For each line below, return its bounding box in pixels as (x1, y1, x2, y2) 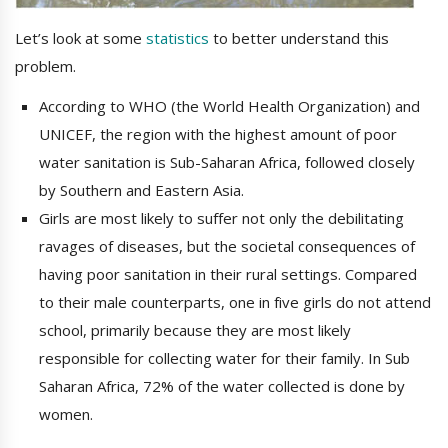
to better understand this (209, 28, 389, 49)
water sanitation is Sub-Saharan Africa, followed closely (39, 152, 415, 173)
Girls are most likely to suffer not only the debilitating (39, 208, 404, 229)
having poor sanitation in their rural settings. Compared (39, 264, 417, 285)
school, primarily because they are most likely (39, 320, 351, 341)
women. (39, 404, 93, 425)
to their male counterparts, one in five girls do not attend (39, 292, 431, 313)
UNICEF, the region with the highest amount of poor (39, 124, 397, 145)
